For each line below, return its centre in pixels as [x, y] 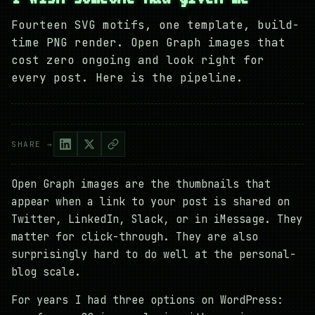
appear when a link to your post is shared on [150, 202]
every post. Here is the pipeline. [127, 78]
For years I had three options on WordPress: [147, 301]
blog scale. [46, 272]
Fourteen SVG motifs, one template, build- [155, 25]
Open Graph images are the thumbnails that [141, 185]
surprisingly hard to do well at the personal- [154, 255]
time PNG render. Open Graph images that [148, 43]
